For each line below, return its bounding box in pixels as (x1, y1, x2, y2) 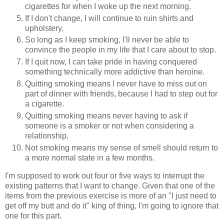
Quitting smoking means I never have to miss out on (25, 79, 207, 88)
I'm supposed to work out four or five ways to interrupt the (5, 171, 204, 180)
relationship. (25, 131, 68, 140)
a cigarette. (25, 99, 64, 108)
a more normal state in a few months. (25, 153, 154, 162)
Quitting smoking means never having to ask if (25, 111, 187, 120)
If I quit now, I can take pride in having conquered (25, 57, 197, 66)
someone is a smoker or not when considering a (25, 121, 194, 130)
